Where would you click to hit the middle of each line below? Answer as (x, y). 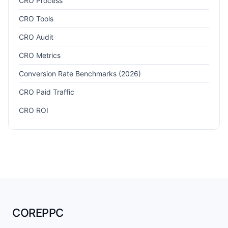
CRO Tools (36, 18)
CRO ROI (34, 110)
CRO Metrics (40, 55)
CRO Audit (36, 37)
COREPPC (38, 212)
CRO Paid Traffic (47, 92)
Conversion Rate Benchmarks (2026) (80, 73)
